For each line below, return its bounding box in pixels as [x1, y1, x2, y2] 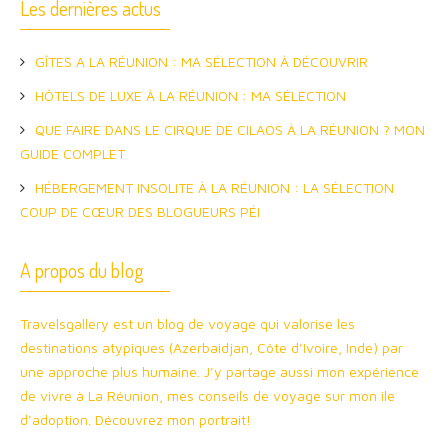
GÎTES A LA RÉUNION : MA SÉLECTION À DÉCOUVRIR [35, 52, 368, 70]
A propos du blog [20, 256, 144, 283]
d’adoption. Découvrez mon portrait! [20, 410, 251, 428]
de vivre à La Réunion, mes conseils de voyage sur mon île [20, 386, 395, 404]
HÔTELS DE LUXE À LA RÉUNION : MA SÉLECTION [35, 86, 346, 104]
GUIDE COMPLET [20, 144, 125, 162]
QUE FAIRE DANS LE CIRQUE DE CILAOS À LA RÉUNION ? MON [35, 120, 425, 138]
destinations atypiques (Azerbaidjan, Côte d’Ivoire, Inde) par [20, 338, 403, 356]
